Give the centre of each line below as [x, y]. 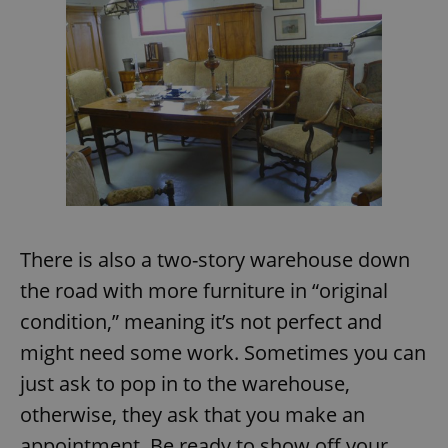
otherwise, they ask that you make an [192, 414]
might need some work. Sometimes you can [223, 352]
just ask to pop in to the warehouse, [185, 383]
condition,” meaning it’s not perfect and [201, 321]
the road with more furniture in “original [204, 290]
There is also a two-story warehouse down [215, 259]
